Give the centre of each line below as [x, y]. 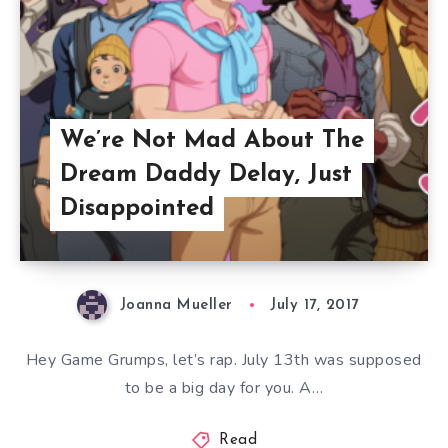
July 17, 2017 [314, 305]
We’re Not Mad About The [212, 141]
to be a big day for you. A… [224, 388]
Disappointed [137, 209]
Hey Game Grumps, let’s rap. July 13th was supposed [223, 360]
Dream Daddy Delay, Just [206, 175]
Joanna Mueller [176, 305]
